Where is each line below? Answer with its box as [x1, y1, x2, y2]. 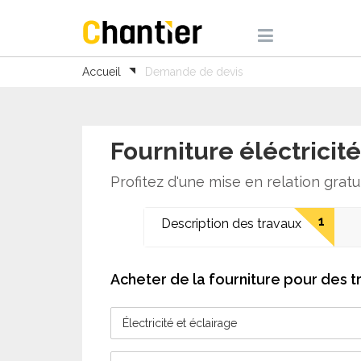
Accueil [82, 65, 121, 78]
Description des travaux [161, 216, 302, 231]
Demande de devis [145, 65, 243, 78]
